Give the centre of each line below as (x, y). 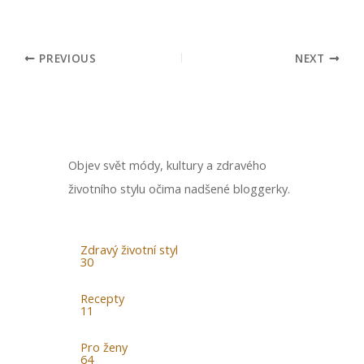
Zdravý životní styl (129, 250)
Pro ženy (104, 347)
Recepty (102, 299)
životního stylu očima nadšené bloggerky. (179, 188)
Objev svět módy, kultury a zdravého (167, 165)
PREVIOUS (66, 58)
